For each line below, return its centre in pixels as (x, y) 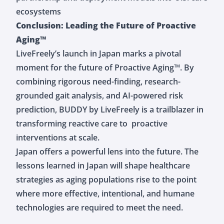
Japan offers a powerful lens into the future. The (107, 151)
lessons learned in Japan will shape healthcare (103, 165)
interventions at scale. (58, 137)
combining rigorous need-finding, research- (98, 81)
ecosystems (38, 11)
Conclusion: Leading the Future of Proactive (106, 25)
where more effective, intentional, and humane (105, 193)
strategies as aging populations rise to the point (106, 179)
